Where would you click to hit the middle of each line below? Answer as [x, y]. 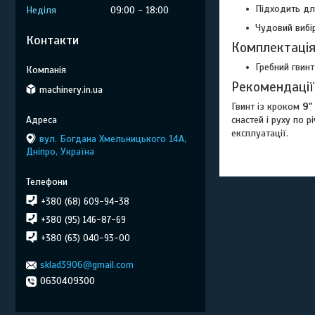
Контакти [52, 40]
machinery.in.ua [71, 89]
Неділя [41, 10]
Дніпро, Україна [60, 151]
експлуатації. [260, 134]
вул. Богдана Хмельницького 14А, [113, 139]
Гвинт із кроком [267, 107]
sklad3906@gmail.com [87, 265]
